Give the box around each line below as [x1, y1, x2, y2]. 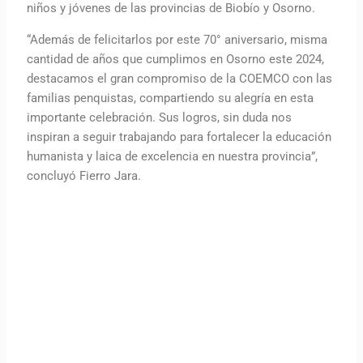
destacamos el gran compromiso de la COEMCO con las [27, 70, 333, 86]
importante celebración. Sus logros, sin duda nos [27, 109, 293, 125]
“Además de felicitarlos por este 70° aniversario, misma [27, 32, 328, 47]
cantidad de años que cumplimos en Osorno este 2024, [27, 51, 325, 66]
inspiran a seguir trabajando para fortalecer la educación [27, 129, 332, 144]
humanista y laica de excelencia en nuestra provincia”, [27, 148, 318, 164]
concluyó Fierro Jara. [27, 168, 142, 183]
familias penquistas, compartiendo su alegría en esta [27, 90, 314, 105]
